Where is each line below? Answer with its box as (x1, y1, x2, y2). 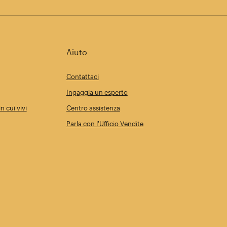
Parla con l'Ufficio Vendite (66, 120, 143, 128)
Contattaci (66, 72, 99, 81)
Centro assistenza (66, 104, 120, 112)
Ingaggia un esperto (66, 88, 128, 96)
